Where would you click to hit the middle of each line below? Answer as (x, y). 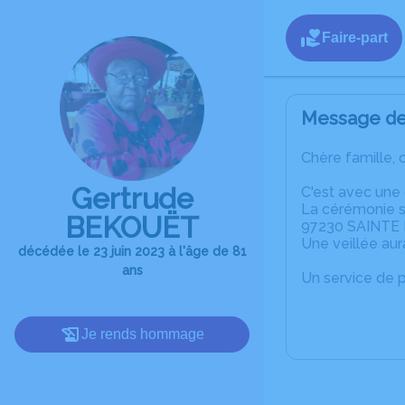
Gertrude (132, 198)
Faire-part (355, 38)
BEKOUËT (132, 227)
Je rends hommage (143, 334)
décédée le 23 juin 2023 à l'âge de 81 (132, 251)
